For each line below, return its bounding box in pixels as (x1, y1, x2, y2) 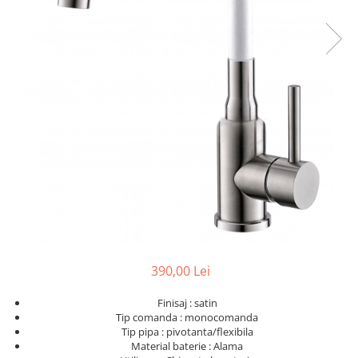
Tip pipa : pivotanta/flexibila (121, 324, 253, 339)
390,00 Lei (151, 261, 210, 280)
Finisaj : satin (157, 295, 217, 310)
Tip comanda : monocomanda (116, 309, 258, 324)
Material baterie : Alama (131, 338, 243, 353)
